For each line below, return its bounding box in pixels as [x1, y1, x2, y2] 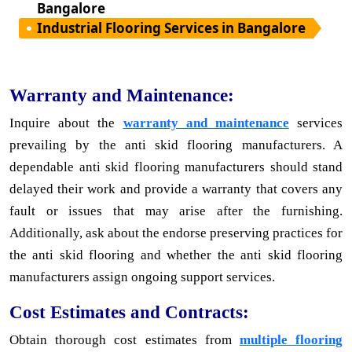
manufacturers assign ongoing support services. [9, 269, 275, 284]
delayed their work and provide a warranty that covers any [9, 181, 343, 196]
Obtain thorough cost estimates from [9, 332, 240, 347]
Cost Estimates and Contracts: [9, 301, 249, 322]
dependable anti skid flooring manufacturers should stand [9, 159, 343, 174]
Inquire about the [9, 115, 123, 130]
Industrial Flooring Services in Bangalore [37, 18, 306, 37]
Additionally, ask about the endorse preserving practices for [9, 225, 343, 240]
